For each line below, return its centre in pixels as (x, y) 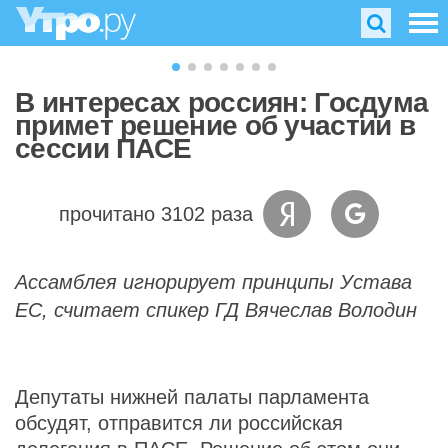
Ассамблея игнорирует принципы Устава (213, 282)
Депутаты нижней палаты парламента (192, 397)
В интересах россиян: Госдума (222, 102)
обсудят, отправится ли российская (179, 423)
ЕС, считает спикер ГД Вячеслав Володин (216, 310)
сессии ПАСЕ (103, 148)
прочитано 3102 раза (156, 214)
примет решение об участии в (215, 125)
